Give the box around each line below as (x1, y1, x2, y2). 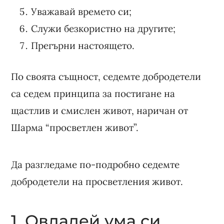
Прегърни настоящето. (31, 39, 135, 51)
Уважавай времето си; (31, 5, 132, 17)
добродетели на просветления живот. (11, 175, 183, 187)
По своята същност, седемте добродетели (11, 70, 201, 82)
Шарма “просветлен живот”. (11, 121, 139, 133)
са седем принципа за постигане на (11, 87, 175, 99)
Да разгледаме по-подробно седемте (11, 158, 180, 170)
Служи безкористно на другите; (31, 22, 176, 34)
